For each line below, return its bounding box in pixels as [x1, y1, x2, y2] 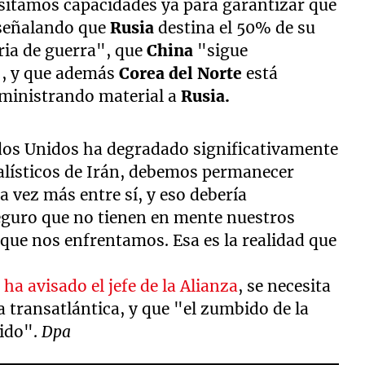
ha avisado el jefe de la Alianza [4, 275, 239, 296]
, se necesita [238, 275, 332, 296]
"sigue [193, 40, 248, 60]
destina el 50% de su [154, 17, 316, 37]
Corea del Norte [119, 63, 243, 83]
